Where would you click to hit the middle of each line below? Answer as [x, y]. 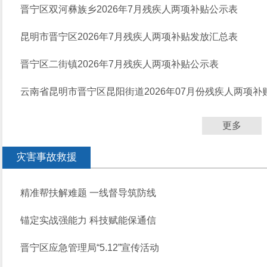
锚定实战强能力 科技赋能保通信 [88, 220]
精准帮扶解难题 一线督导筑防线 [88, 193]
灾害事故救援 [46, 157]
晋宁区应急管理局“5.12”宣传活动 [90, 248]
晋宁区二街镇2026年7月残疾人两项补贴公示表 [119, 64]
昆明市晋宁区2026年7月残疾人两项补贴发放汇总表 [129, 37]
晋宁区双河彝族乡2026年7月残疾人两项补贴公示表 [129, 9]
